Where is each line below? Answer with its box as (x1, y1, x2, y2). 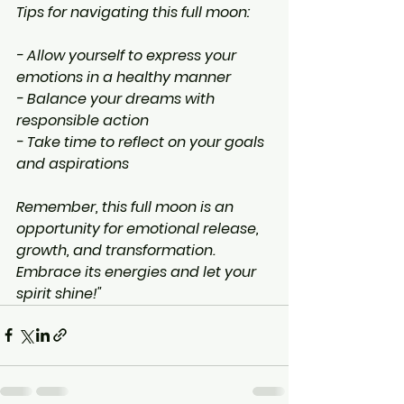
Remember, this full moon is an (16, 196, 237, 217)
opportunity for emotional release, (16, 217, 262, 239)
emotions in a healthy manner (16, 66, 231, 87)
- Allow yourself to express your (16, 44, 240, 66)
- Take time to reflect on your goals (16, 131, 268, 152)
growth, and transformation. (16, 239, 219, 261)
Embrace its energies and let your (16, 261, 260, 282)
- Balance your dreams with (16, 87, 218, 109)
